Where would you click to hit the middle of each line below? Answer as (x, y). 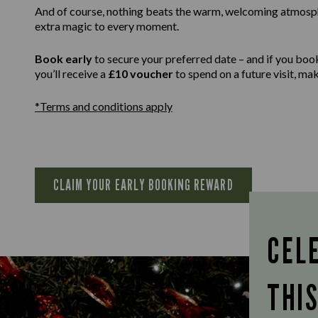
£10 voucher (142, 73)
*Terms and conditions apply (104, 106)
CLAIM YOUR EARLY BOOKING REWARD (143, 185)
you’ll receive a (71, 73)
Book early (64, 59)
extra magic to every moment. (107, 26)
